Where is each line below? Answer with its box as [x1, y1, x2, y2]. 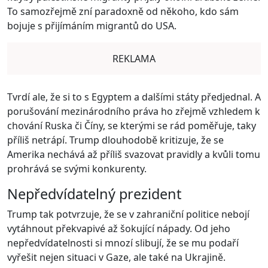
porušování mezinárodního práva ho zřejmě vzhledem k [7, 105, 260, 118]
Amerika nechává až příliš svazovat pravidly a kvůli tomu [7, 148, 260, 161]
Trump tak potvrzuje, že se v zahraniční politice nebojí [7, 208, 249, 221]
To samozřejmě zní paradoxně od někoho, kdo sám [7, 5, 239, 18]
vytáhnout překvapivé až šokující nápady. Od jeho [7, 222, 230, 235]
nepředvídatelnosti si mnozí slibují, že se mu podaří [7, 236, 239, 249]
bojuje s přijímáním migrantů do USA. [7, 19, 176, 32]
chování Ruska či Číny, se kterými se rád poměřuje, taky [7, 119, 256, 132]
